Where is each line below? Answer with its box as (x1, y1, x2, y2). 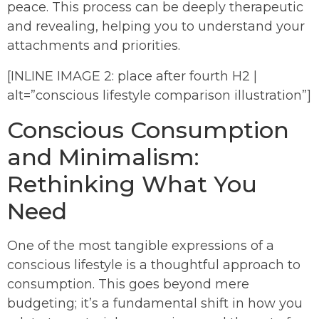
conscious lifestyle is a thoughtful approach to (7, 257, 300, 273)
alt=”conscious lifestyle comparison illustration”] (7, 88, 311, 104)
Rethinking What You (7, 170, 257, 199)
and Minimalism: (7, 143, 199, 172)
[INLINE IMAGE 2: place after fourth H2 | (7, 68, 257, 85)
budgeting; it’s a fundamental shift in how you (7, 296, 303, 312)
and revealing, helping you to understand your (7, 19, 305, 35)
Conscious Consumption (7, 116, 289, 145)
